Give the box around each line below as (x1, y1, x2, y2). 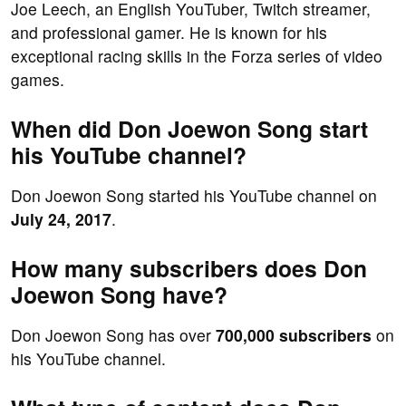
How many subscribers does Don (11, 252, 367, 285)
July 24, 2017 (11, 208, 111, 231)
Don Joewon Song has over (11, 324, 216, 347)
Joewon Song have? (11, 278, 227, 312)
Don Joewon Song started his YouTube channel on (11, 184, 377, 208)
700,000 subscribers (216, 324, 372, 347)
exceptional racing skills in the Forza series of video (11, 44, 382, 68)
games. (11, 68, 64, 92)
